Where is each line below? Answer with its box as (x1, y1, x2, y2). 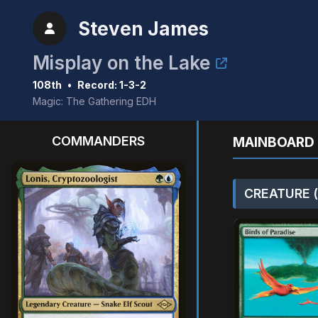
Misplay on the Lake (33, 52, 210, 74)
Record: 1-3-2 (77, 79, 146, 91)
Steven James (78, 17, 209, 40)
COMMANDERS (52, 133, 145, 148)
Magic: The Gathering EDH (33, 95, 156, 107)
